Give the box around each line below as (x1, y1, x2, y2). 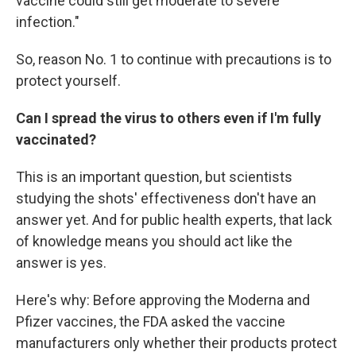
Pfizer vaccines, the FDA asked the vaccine (16, 313, 285, 330)
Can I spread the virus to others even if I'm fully (16, 110, 321, 126)
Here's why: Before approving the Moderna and (16, 292, 310, 308)
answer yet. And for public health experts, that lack (16, 211, 332, 228)
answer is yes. (16, 254, 106, 271)
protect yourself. (16, 72, 121, 89)
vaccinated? (16, 131, 96, 148)
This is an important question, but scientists (16, 168, 292, 185)
